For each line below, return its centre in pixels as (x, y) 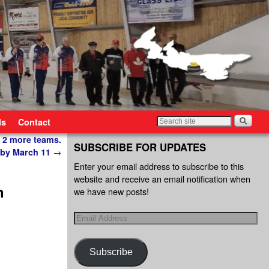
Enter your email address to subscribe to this (159, 166)
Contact (34, 122)
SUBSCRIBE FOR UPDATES (140, 147)
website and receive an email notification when (162, 179)
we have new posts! (111, 192)
